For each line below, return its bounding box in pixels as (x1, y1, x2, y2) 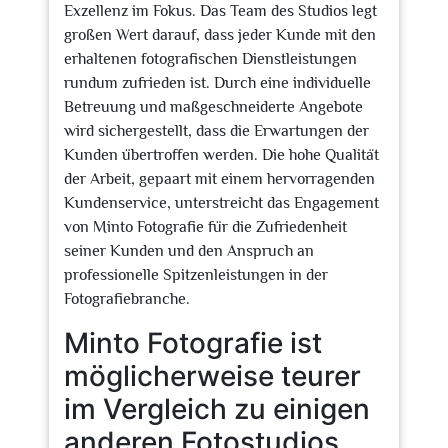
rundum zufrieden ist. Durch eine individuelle (64, 74, 371, 92)
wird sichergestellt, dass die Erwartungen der (64, 122, 369, 140)
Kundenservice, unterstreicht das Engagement (64, 194, 379, 212)
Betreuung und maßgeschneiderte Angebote (64, 98, 363, 116)
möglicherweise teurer (64, 359, 361, 393)
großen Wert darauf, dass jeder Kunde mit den (64, 26, 376, 44)
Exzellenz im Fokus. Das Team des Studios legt (64, 2, 377, 20)
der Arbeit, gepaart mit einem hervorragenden (64, 170, 375, 188)
